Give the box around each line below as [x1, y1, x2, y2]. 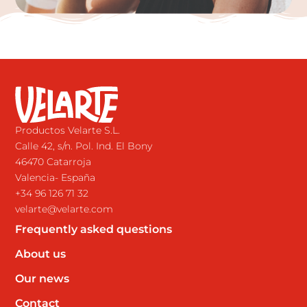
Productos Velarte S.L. [15, 123, 121, 136]
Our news [15, 271, 70, 285]
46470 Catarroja [15, 155, 92, 168]
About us [15, 247, 66, 260]
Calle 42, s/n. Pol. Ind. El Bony [15, 139, 153, 152]
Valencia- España [15, 171, 96, 184]
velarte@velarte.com [15, 202, 114, 215]
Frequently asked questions [15, 222, 173, 236]
